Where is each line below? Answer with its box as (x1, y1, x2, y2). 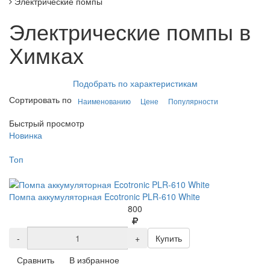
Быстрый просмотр (9, 116, 84, 129)
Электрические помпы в (9, 16, 251, 47)
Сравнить (17, 253, 54, 266)
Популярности (168, 95, 218, 106)
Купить (155, 231, 182, 244)
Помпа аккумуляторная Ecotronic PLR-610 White (9, 190, 200, 202)
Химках (9, 39, 84, 71)
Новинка (9, 128, 42, 141)
